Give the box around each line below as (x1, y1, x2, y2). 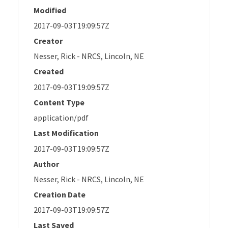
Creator (34, 35, 63, 46)
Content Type (34, 97, 84, 107)
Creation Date (34, 189, 85, 199)
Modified (34, 5, 66, 15)
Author (34, 158, 59, 169)
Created (34, 66, 64, 77)
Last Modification (34, 128, 99, 138)
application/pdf (34, 112, 89, 123)
